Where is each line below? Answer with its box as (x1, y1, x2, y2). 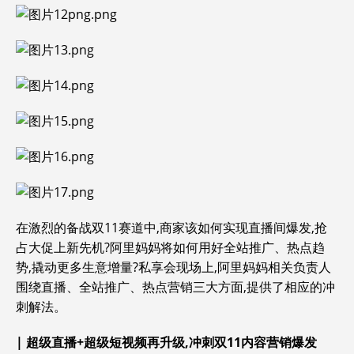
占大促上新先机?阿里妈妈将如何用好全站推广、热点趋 (16, 239, 325, 256)
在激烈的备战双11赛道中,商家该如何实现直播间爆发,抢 (16, 219, 327, 236)
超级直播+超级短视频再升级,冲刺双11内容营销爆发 (26, 333, 317, 351)
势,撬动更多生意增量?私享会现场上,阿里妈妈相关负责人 (16, 258, 331, 276)
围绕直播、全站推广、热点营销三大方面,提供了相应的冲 (16, 278, 335, 296)
